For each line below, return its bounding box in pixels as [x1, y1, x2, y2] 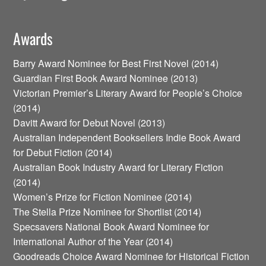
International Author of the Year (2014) [13, 235, 173, 249]
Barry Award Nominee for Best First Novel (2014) [13, 56, 219, 71]
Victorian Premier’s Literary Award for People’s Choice [13, 86, 243, 100]
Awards [13, 27, 53, 50]
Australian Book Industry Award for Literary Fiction [13, 160, 224, 175]
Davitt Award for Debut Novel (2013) [13, 116, 166, 130]
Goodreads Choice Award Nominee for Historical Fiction [13, 249, 250, 264]
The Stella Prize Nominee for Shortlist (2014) [13, 205, 202, 219]
